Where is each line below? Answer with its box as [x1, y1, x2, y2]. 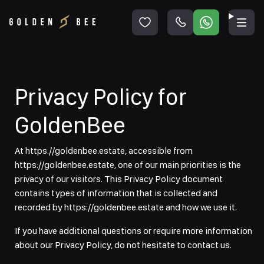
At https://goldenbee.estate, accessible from [15, 145, 193, 156]
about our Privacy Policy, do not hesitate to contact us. [15, 239, 232, 250]
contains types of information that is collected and [15, 187, 217, 199]
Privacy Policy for [15, 82, 187, 111]
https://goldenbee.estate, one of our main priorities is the [15, 159, 241, 170]
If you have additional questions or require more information [15, 225, 252, 236]
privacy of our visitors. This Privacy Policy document [15, 173, 223, 184]
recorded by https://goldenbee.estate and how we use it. [15, 202, 237, 213]
